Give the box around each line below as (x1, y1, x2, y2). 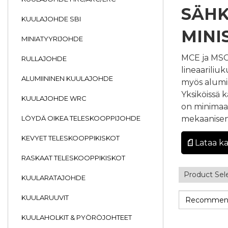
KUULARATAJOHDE (21, 174, 85, 182)
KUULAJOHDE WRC (21, 94, 87, 102)
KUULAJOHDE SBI (21, 15, 81, 23)
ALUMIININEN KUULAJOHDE (21, 74, 113, 82)
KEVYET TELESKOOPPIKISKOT (21, 134, 120, 142)
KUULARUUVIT (21, 193, 69, 202)
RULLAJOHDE (21, 54, 67, 63)
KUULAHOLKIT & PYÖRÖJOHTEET (21, 213, 132, 221)
